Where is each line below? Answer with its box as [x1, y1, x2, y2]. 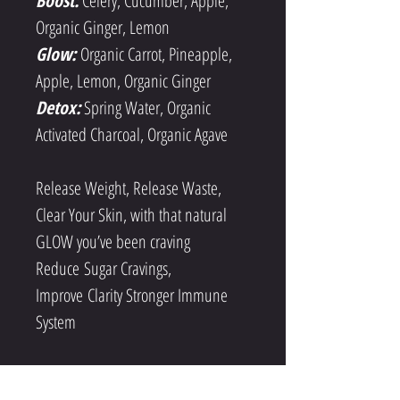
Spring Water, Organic [80, 96, 214, 120]
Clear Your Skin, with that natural [36, 203, 230, 227]
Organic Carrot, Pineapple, [80, 42, 236, 66]
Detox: [36, 96, 80, 120]
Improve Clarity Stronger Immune [36, 283, 231, 307]
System [36, 310, 76, 334]
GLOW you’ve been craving [36, 229, 194, 254]
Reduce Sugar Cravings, [36, 256, 175, 280]
